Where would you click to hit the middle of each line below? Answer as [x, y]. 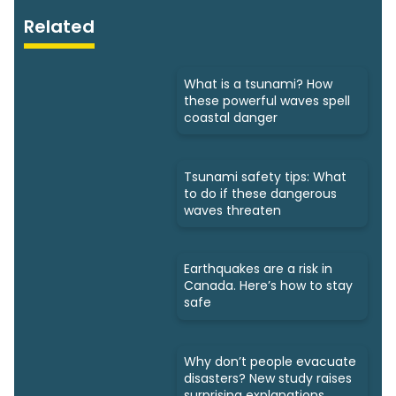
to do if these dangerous [260, 193]
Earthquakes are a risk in [258, 269]
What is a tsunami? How [258, 84]
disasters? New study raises [268, 379]
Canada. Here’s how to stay [268, 286]
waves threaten [232, 210]
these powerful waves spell [267, 100]
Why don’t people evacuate [270, 362]
